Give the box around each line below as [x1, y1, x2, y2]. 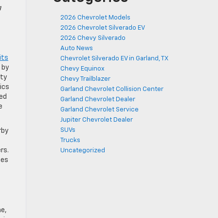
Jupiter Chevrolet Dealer [60, 117, 133, 123]
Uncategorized [60, 147, 105, 154]
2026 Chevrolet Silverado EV [60, 25, 145, 31]
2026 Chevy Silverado [60, 35, 126, 41]
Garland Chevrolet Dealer [60, 96, 135, 103]
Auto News [60, 45, 93, 52]
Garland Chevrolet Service [60, 107, 139, 113]
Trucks [60, 137, 80, 144]
